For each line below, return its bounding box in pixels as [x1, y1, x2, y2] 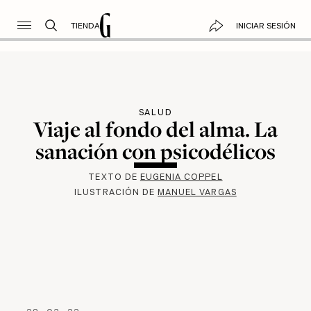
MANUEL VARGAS [158, 186, 237, 199]
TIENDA [70, 19, 100, 31]
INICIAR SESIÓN [235, 19, 296, 31]
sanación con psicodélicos [35, 136, 276, 166]
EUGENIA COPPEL [140, 171, 223, 183]
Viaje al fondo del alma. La [33, 114, 278, 144]
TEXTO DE [88, 171, 140, 183]
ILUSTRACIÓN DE [74, 186, 158, 199]
